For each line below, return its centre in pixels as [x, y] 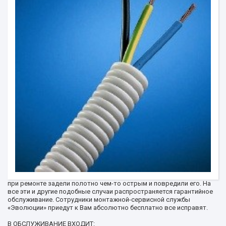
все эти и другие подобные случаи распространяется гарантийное [110, 191]
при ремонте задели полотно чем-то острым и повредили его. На [109, 183]
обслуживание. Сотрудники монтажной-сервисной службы [99, 199]
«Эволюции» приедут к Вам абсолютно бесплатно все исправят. [108, 207]
